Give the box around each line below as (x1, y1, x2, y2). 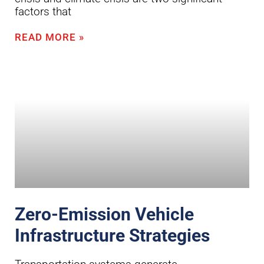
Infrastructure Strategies (15, 225, 210, 246)
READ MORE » (15, 31, 84, 43)
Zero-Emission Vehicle (15, 204, 194, 225)
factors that (15, 5, 71, 18)
